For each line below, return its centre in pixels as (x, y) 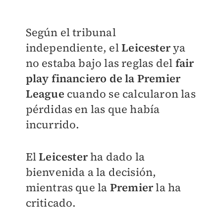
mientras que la (68, 187)
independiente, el (74, 48)
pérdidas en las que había (93, 109)
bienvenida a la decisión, (91, 172)
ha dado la (116, 157)
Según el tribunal (71, 32)
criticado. (51, 203)
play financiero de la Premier (103, 78)
